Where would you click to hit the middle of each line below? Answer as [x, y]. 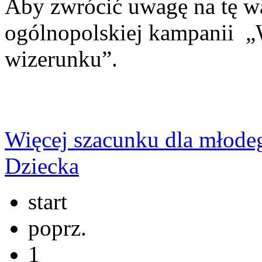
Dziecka [42, 166]
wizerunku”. [61, 59]
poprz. [57, 228]
